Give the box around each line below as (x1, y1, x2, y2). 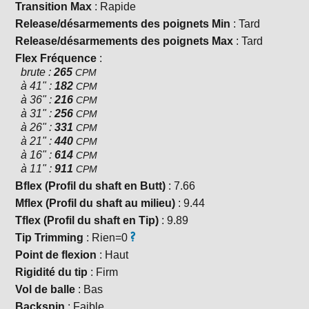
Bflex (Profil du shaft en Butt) (15, 180, 166, 192)
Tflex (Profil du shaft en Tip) (15, 215, 159, 227)
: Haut (97, 249, 129, 261)
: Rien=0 (83, 232, 128, 244)
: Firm (88, 266, 119, 279)
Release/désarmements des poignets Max (15, 35, 234, 48)
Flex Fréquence (15, 52, 97, 65)
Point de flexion (15, 249, 97, 261)
